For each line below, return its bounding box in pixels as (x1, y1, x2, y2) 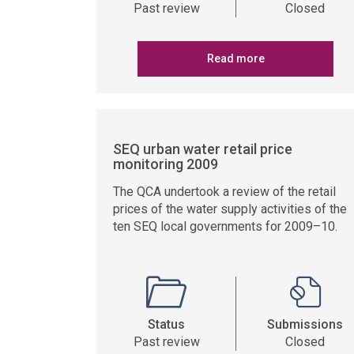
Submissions (267, 317, 343, 332)
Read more (206, 52, 265, 65)
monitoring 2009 (113, 156, 218, 172)
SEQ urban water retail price (113, 141, 292, 157)
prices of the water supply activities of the (113, 201, 347, 217)
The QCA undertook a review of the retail (113, 184, 336, 199)
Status (148, 317, 185, 332)
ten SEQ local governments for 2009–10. (113, 219, 337, 234)
